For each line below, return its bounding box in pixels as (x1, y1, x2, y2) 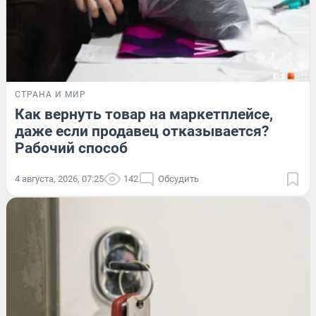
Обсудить (158, 174, 199, 185)
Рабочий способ (15, 140, 128, 157)
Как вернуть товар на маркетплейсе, (15, 106, 273, 123)
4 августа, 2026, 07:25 (15, 174, 104, 185)
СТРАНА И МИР (15, 90, 86, 100)
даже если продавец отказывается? (15, 123, 269, 140)
